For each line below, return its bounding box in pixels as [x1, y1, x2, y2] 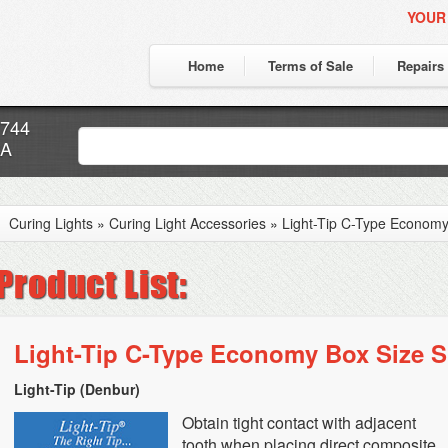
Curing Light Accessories [109, 213, 266, 233]
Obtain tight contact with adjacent [182, 411, 417, 434]
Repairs [397, 56, 444, 75]
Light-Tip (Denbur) [14, 379, 140, 399]
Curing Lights [9, 213, 93, 233]
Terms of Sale [268, 56, 353, 75]
